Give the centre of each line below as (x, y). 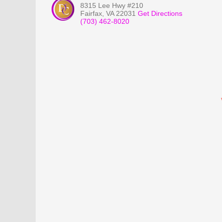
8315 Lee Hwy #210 (112, 5)
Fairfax (91, 13)
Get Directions (160, 13)
